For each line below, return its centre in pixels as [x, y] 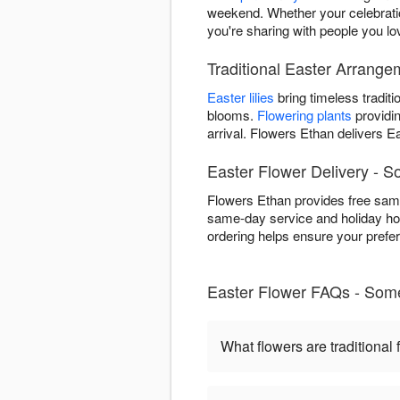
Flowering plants [304, 115]
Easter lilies [241, 97]
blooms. [232, 115]
